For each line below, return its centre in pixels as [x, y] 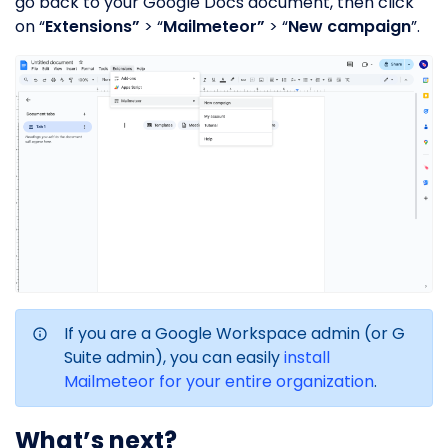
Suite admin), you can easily [174, 357]
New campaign [349, 27]
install [307, 357]
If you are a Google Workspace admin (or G [234, 333]
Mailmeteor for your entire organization [219, 381]
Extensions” [92, 27]
